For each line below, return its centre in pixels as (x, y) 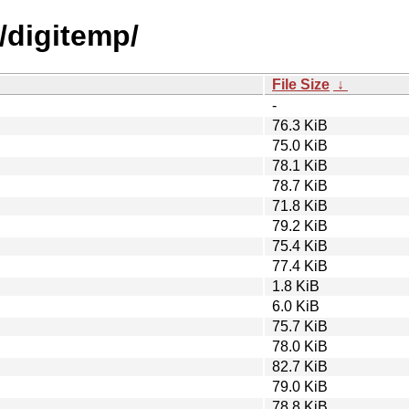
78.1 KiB (300, 165)
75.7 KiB (300, 326)
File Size (301, 84)
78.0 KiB (300, 346)
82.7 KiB (300, 366)
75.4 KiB (300, 246)
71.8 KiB (300, 205)
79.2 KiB (300, 225)
